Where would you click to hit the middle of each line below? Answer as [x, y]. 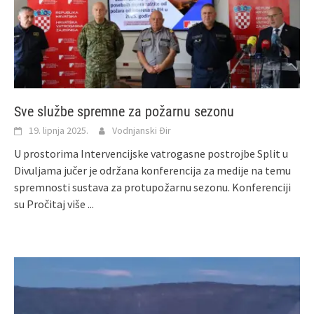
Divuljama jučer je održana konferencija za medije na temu [152, 171]
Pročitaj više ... [60, 204]
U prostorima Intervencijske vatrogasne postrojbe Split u [151, 154]
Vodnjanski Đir [142, 131]
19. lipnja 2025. [59, 131]
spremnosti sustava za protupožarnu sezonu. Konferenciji [152, 187]
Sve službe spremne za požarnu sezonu [124, 112]
